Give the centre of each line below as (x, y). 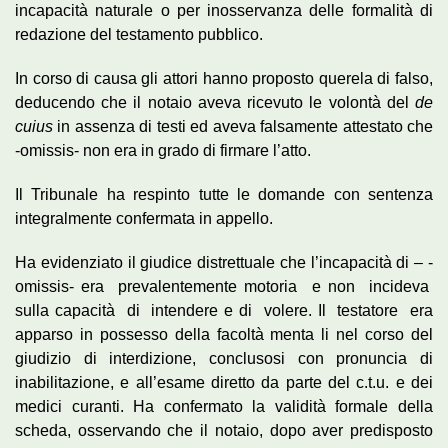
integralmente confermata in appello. (144, 218)
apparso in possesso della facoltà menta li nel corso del (224, 334)
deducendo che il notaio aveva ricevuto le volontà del (215, 102)
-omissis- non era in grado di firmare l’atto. (163, 150)
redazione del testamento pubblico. (139, 34)
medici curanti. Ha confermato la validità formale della (224, 406)
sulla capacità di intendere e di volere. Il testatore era (224, 310)
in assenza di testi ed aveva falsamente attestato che (243, 126)
